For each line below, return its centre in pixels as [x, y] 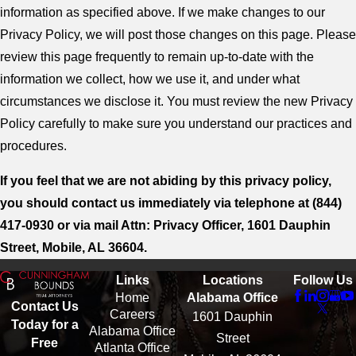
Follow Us [323, 281]
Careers [132, 315]
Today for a [44, 324]
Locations [232, 281]
